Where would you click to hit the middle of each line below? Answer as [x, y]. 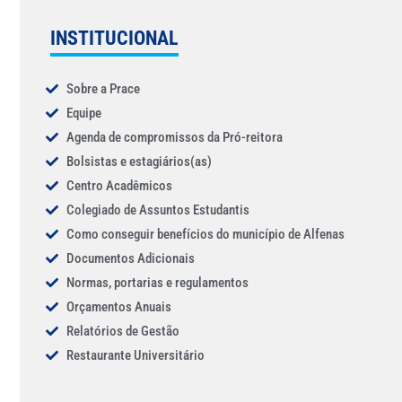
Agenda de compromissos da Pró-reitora [175, 138]
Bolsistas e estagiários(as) [140, 162]
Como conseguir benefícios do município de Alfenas [206, 235]
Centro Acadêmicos [120, 186]
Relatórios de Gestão [123, 332]
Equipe [84, 114]
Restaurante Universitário [136, 356]
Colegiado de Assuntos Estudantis [158, 210]
